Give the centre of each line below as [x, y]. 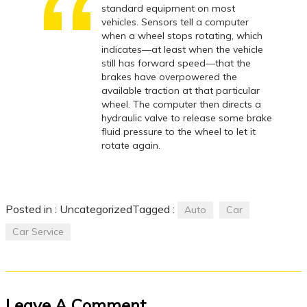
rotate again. [131, 145]
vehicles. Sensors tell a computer [175, 22]
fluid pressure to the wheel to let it [179, 132]
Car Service [38, 232]
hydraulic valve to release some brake [187, 118]
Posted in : [33, 209]
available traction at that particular [181, 90]
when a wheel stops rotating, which [182, 36]
